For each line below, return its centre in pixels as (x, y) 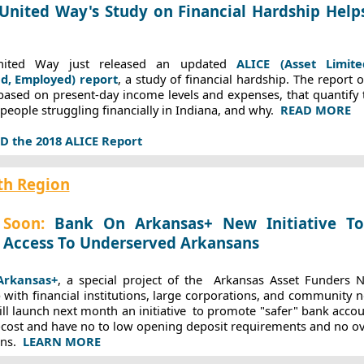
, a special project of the (132, 279)
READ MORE (315, 110)
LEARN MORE (61, 341)
